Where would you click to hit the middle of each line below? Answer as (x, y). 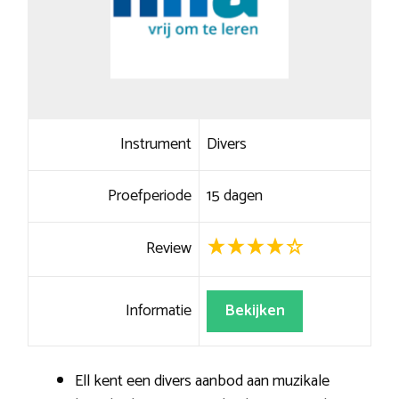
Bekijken (254, 310)
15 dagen (234, 195)
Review (169, 248)
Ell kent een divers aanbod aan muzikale (202, 381)
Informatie (159, 310)
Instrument (156, 144)
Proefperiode (150, 195)
